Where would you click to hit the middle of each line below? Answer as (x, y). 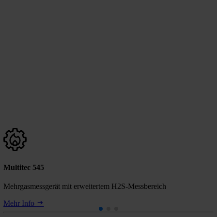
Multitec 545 (23, 167)
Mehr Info (20, 203)
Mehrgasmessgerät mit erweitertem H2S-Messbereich (85, 186)
